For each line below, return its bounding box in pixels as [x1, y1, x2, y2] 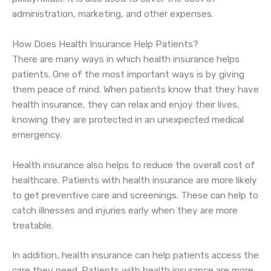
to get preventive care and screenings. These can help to [12, 189, 258, 201]
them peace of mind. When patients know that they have [12, 83, 259, 95]
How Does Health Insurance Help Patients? [12, 38, 198, 50]
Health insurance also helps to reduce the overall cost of [12, 159, 255, 171]
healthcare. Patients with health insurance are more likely [12, 174, 257, 186]
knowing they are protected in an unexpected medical [12, 114, 244, 125]
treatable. [12, 220, 53, 231]
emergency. [12, 129, 62, 140]
